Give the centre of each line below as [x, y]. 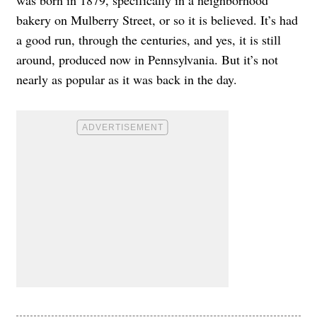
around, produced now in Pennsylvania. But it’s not [147, 60]
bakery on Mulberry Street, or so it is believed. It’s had [157, 20]
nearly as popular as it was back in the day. [127, 80]
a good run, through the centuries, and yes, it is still [149, 40]
